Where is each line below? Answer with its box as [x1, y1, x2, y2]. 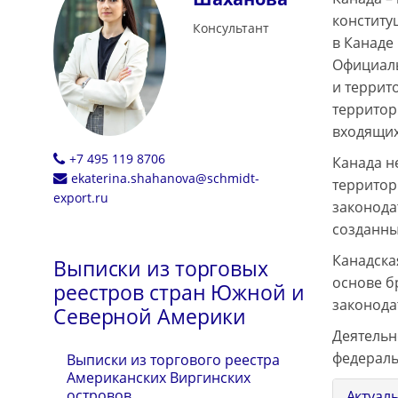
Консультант [192, 20, 269, 36]
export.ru [53, 189, 108, 207]
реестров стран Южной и [53, 278, 305, 307]
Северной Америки [53, 302, 247, 331]
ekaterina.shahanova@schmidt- [70, 170, 259, 187]
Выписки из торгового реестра [67, 350, 280, 370]
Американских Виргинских [67, 368, 251, 388]
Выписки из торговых [53, 254, 268, 283]
